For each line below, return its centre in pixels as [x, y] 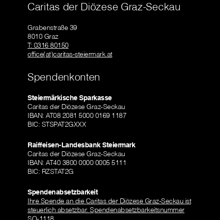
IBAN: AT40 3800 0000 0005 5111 [77, 163]
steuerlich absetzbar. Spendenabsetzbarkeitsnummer [106, 210]
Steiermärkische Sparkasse [70, 98]
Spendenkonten [64, 77]
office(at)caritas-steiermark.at [70, 54]
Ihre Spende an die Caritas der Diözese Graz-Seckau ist [109, 201]
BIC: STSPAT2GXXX [57, 124]
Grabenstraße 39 [52, 28]
